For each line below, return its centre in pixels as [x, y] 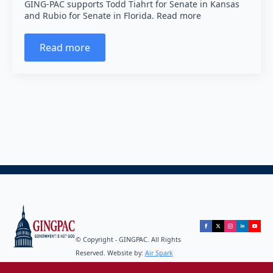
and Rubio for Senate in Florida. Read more [113, 16]
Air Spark [159, 253]
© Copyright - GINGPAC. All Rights [128, 239]
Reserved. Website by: [110, 253]
